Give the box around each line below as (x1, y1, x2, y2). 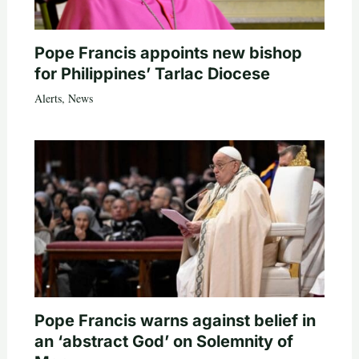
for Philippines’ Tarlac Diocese (34, 64, 270, 84)
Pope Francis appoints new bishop (34, 43, 302, 63)
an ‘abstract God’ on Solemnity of (34, 331, 293, 351)
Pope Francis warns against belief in (34, 310, 316, 330)
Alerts (34, 91, 62, 107)
